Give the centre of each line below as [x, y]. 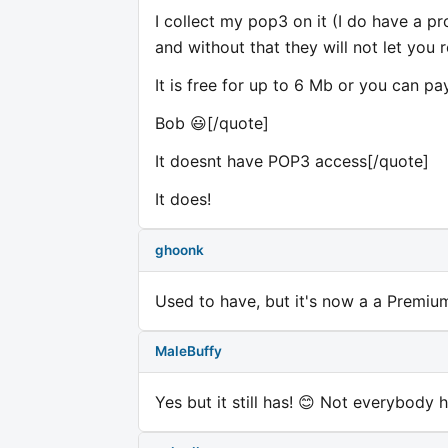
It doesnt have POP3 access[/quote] [292, 161]
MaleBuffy [188, 351]
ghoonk [179, 250]
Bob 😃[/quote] [212, 123]
